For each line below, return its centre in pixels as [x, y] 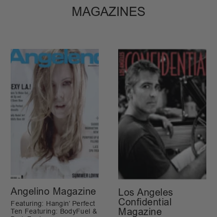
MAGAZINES [108, 12]
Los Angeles [146, 193]
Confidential [145, 202]
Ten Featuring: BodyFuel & [54, 212]
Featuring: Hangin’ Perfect [53, 204]
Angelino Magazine [54, 192]
